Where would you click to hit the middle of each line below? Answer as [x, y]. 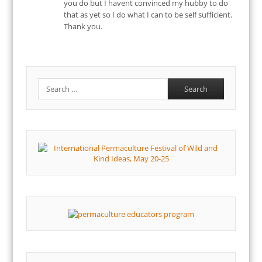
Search [49, 83]
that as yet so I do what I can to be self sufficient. [148, 15]
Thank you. [83, 27]
